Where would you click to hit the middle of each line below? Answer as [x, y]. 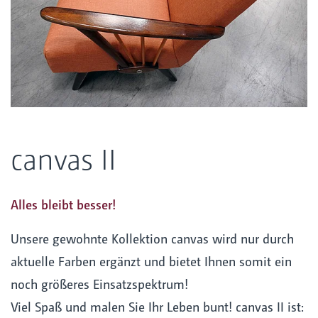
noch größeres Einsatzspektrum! [99, 284]
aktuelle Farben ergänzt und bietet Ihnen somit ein [151, 261]
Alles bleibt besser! [64, 204]
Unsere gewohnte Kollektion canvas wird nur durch [152, 238]
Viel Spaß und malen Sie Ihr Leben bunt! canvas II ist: [157, 307]
